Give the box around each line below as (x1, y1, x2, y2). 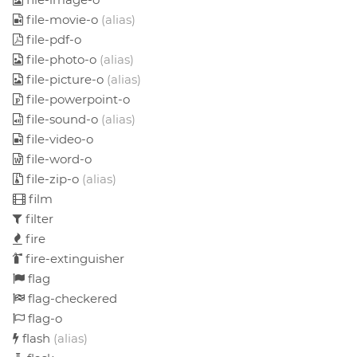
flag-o (25, 310, 62, 326)
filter (22, 210, 53, 226)
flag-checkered (25, 290, 117, 306)
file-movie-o (23, 11, 101, 27)
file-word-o (23, 151, 92, 167)
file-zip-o (23, 171, 82, 186)
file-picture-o (23, 71, 107, 87)
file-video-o (23, 131, 93, 147)
